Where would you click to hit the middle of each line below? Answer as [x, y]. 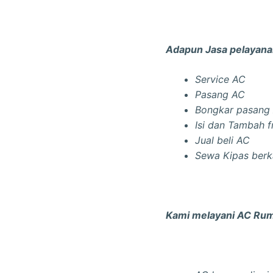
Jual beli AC [224, 140]
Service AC [220, 80]
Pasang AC [220, 95]
